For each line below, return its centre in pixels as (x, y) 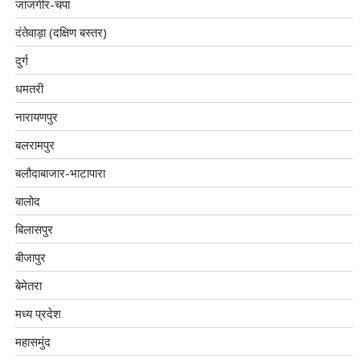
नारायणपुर (37, 117)
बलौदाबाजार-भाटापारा (61, 173)
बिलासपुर (35, 229)
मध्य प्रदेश (39, 314)
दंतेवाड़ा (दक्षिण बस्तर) (61, 33)
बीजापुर (31, 258)
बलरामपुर (35, 145)
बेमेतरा (29, 286)
